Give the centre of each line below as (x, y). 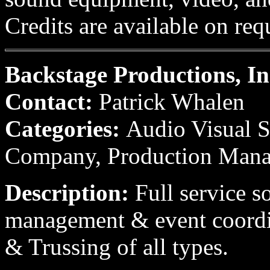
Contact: (52, 102)
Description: (70, 193)
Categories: (65, 129)
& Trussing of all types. (117, 247)
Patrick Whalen (172, 102)
